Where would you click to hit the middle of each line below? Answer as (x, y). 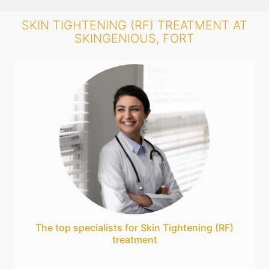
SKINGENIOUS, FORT (134, 38)
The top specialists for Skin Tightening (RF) (134, 227)
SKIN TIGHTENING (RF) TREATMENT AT (134, 25)
